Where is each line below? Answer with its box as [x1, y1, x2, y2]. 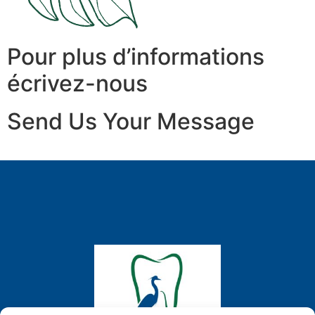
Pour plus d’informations [7, 42, 264, 70]
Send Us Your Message [7, 107, 255, 135]
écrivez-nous [7, 69, 148, 97]
